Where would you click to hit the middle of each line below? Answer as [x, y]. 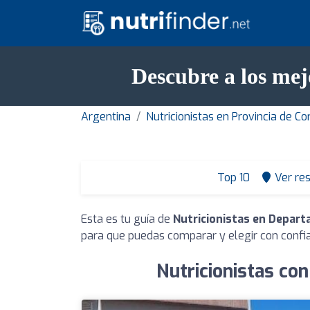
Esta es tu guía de [127, 219]
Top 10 [232, 177]
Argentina [106, 116]
